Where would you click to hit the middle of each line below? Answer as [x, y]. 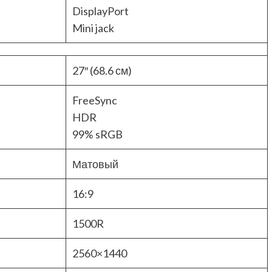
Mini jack [93, 28]
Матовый [96, 164]
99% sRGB [97, 134]
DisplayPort [100, 11]
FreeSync [95, 100]
